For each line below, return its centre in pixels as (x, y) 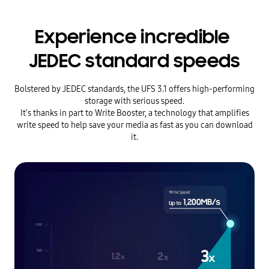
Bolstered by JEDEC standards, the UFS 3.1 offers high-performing (134, 89)
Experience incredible (134, 37)
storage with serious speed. (134, 101)
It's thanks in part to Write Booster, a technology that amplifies (134, 113)
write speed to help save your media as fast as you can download (134, 125)
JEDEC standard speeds (134, 61)
